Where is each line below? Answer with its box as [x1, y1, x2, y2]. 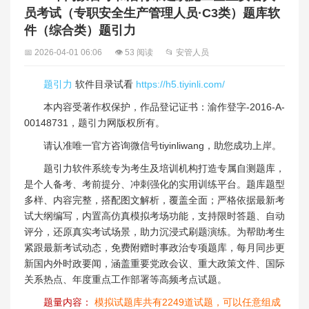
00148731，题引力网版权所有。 [24, 117, 165, 128]
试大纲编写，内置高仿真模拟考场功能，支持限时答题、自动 [24, 210, 285, 221]
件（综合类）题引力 [24, 23, 136, 37]
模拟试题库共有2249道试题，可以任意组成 [94, 296, 281, 308]
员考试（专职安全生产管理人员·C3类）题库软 [24, 6, 280, 20]
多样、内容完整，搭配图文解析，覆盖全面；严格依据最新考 [24, 194, 285, 206]
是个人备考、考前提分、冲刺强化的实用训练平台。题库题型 [24, 178, 285, 190]
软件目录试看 [72, 78, 136, 90]
